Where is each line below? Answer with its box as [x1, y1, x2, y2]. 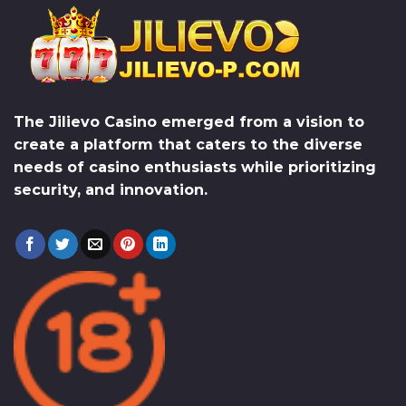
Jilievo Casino [49, 113, 157, 131]
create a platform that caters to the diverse [14, 136, 362, 154]
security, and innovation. [14, 181, 208, 199]
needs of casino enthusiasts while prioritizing [14, 159, 376, 177]
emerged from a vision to [157, 113, 364, 131]
